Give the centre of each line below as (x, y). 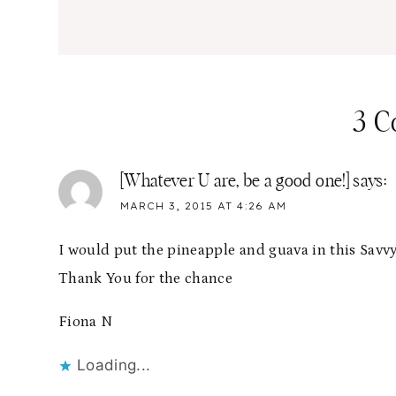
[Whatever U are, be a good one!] (235, 182)
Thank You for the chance (146, 279)
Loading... (114, 366)
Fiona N (86, 322)
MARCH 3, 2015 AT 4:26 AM (203, 206)
